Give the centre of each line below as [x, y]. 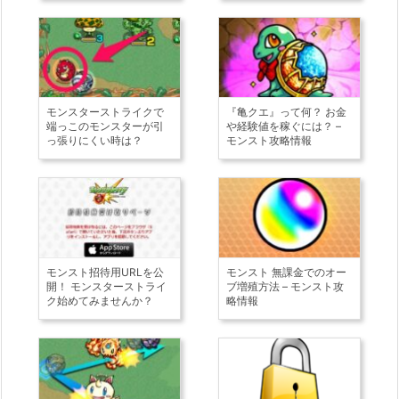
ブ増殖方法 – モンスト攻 [285, 287]
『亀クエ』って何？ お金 [286, 112]
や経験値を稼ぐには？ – [283, 126]
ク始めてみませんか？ [100, 301]
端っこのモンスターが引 [106, 126]
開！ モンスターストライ [107, 287]
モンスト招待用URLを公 [106, 273]
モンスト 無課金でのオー [286, 273]
